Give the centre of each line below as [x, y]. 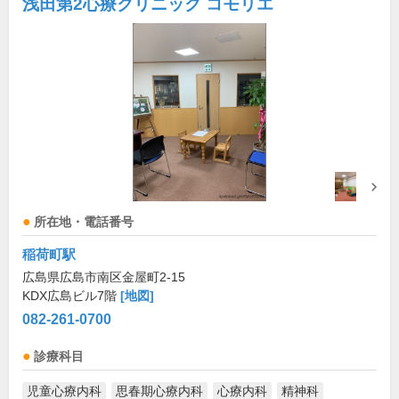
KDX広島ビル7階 [71, 296]
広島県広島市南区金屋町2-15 [104, 277]
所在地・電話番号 [84, 223]
